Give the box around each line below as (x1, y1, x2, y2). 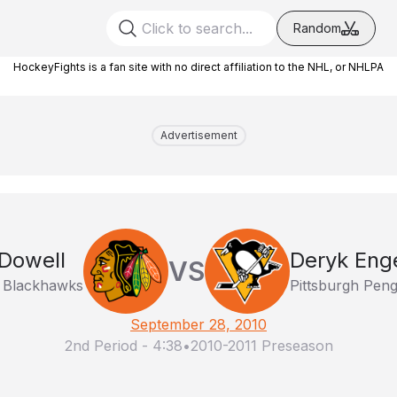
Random (293, 20, 341, 35)
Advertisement (160, 128, 237, 142)
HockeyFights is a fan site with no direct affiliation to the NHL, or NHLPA (13, 60, 384, 74)
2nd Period (64, 337, 137, 354)
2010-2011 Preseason (190, 337, 333, 354)
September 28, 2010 (130, 315, 267, 333)
